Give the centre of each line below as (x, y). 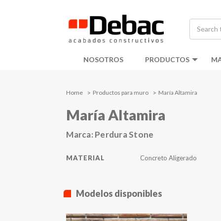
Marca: (81, 135)
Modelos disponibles (119, 194)
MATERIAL (86, 158)
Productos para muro (121, 93)
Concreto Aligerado (169, 158)
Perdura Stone (124, 135)
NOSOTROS (103, 59)
